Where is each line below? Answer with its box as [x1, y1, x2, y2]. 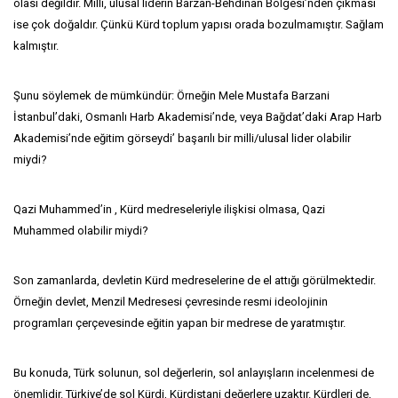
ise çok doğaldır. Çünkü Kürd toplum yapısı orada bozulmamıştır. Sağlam [13, 18, 384, 31]
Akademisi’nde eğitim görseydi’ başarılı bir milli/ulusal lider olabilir [13, 131, 351, 145]
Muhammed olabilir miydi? [13, 224, 148, 237]
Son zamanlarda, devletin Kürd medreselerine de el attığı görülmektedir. [13, 274, 376, 287]
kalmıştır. [13, 39, 59, 52]
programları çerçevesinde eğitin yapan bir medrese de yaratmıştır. [13, 316, 346, 330]
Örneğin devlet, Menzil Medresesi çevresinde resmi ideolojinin [13, 295, 328, 308]
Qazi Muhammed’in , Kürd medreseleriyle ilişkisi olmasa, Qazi [13, 203, 325, 216]
